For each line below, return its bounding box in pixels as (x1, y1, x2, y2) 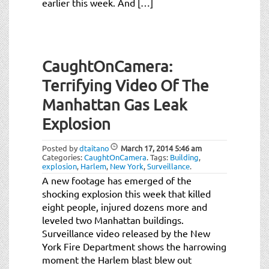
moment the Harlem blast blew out (42, 253, 192, 265)
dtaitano (79, 142, 109, 153)
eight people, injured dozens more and (42, 200, 207, 213)
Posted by (42, 142, 79, 153)
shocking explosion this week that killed (42, 187, 211, 199)
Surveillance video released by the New (42, 226, 210, 239)
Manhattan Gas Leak (42, 95, 187, 114)
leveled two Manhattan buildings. (42, 213, 184, 226)
